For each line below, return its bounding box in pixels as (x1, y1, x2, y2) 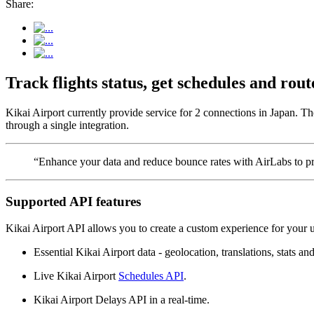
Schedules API (118, 270, 184, 282)
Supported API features (6, 193, 141, 209)
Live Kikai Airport (34, 270, 118, 282)
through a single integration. (6, 118, 129, 131)
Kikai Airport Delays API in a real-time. (34, 294, 210, 306)
